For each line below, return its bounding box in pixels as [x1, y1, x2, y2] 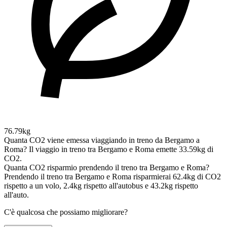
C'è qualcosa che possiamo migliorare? [4, 208, 128, 217]
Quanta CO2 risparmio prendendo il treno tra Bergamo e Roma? [4, 163, 209, 172]
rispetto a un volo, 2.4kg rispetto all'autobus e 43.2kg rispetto [4, 181, 198, 191]
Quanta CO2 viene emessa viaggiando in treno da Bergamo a [4, 136, 200, 145]
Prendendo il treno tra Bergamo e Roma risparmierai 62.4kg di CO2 [4, 172, 221, 181]
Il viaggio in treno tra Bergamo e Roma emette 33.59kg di [29, 145, 213, 154]
